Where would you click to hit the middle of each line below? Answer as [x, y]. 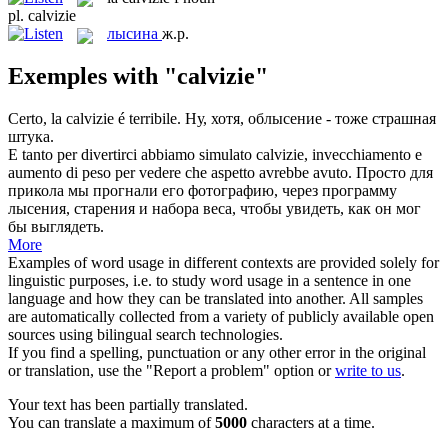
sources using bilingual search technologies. [145, 335]
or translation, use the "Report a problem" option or [171, 371]
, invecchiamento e [363, 155]
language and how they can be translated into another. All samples [215, 299]
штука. [31, 137]
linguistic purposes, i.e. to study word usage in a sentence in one [209, 281]
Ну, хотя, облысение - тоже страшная [310, 119]
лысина [132, 34]
